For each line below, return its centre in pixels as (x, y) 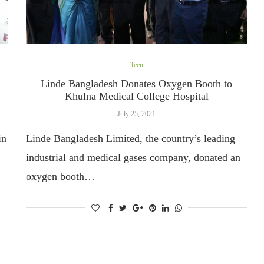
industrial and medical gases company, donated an (133, 157)
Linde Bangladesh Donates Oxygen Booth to (137, 83)
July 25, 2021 (137, 113)
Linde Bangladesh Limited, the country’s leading (131, 138)
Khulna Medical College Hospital (136, 96)
